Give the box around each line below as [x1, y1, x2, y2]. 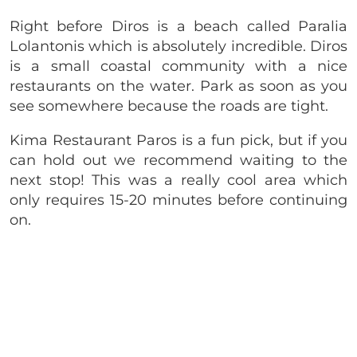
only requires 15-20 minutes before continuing [10, 191, 347, 210]
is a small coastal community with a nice [10, 57, 347, 76]
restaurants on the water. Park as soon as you [10, 77, 347, 96]
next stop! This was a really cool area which [10, 171, 347, 190]
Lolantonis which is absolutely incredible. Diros [10, 37, 347, 56]
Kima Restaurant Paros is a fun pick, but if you [10, 131, 347, 150]
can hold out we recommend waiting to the [10, 151, 347, 170]
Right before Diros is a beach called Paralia [10, 18, 347, 36]
